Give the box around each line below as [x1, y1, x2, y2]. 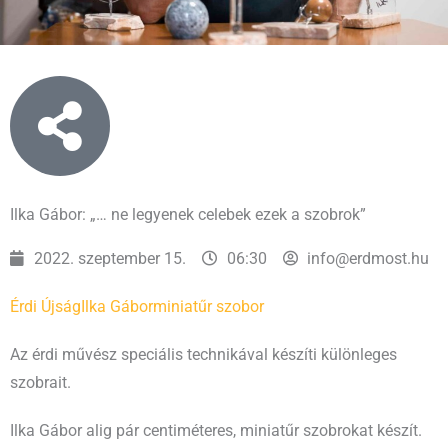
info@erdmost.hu [307, 249, 430, 268]
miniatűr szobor [153, 297, 264, 316]
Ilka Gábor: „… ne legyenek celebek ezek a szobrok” [10, 205, 366, 224]
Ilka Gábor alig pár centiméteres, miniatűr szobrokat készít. [10, 421, 422, 440]
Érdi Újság [10, 297, 81, 316]
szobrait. [10, 373, 71, 392]
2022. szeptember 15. [34, 249, 187, 268]
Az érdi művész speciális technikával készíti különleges [10, 345, 397, 364]
